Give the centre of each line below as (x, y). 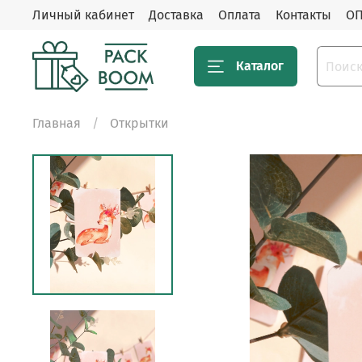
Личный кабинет (83, 15)
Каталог (260, 66)
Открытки (139, 123)
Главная (57, 123)
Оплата (240, 15)
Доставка (176, 15)
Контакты (303, 15)
